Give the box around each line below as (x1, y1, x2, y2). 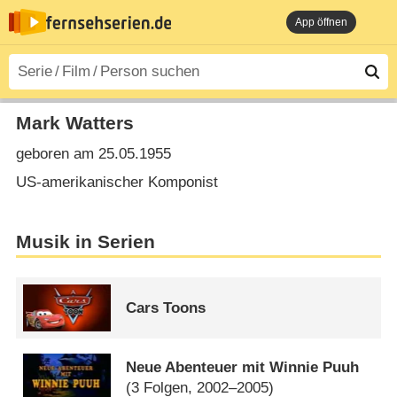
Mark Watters (15, 112, 134, 134)
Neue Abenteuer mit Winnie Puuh (126, 358, 360, 376)
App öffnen (295, 16, 347, 28)
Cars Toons (126, 300, 206, 317)
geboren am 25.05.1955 (15, 145, 171, 163)
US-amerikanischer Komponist (15, 173, 218, 191)
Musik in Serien (15, 231, 155, 253)
